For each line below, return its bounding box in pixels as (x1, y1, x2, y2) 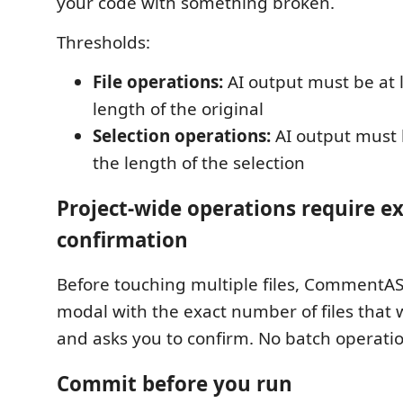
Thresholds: (57, 31, 150, 54)
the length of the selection (93, 151, 305, 175)
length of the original (93, 97, 264, 121)
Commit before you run (57, 369, 292, 398)
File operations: (93, 70, 223, 94)
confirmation (57, 225, 188, 254)
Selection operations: (93, 124, 271, 148)
